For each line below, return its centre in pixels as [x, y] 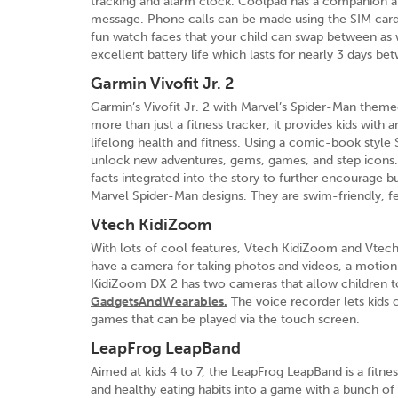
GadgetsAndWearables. [159, 301]
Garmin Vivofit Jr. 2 [162, 83]
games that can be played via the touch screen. [225, 319]
